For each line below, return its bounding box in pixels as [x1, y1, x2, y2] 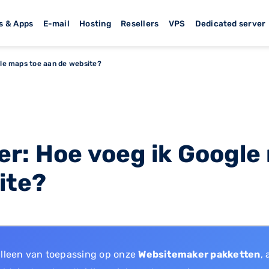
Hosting [79, 18, 111, 28]
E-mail [43, 18, 70, 28]
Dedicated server [195, 18, 266, 28]
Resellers [121, 18, 159, 28]
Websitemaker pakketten [138, 248, 261, 260]
